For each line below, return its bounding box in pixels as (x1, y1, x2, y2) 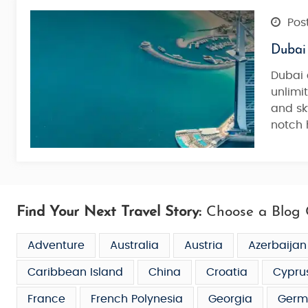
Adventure (27, 240, 85, 251)
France (27, 294, 65, 305)
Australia (110, 240, 159, 251)
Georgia (208, 294, 252, 305)
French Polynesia (91, 294, 183, 305)
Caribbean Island (27, 267, 123, 278)
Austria (184, 240, 223, 251)
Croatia (206, 267, 247, 278)
